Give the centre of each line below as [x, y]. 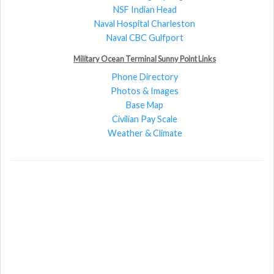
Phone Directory [145, 76]
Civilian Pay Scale [145, 119]
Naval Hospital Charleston [145, 23]
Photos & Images [145, 91]
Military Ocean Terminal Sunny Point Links [145, 58]
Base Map [145, 105]
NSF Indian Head [145, 9]
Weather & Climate [145, 133]
